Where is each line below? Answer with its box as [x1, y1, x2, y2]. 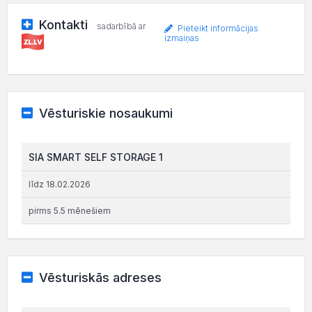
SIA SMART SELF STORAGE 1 [29, 150, 163, 163]
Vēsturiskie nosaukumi [38, 105, 173, 120]
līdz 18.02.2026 [29, 178, 91, 189]
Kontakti [35, 17, 91, 32]
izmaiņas [164, 33, 199, 44]
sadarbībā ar [96, 21, 146, 31]
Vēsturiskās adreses [38, 270, 162, 285]
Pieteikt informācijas [175, 23, 258, 34]
